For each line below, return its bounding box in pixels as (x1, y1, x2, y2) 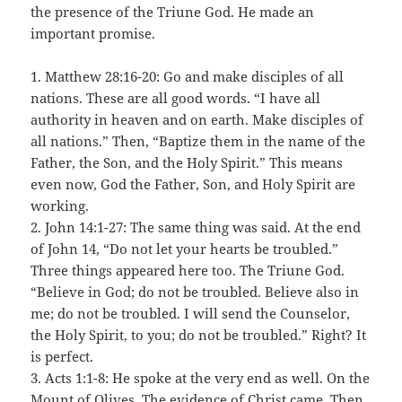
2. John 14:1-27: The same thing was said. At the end (31, 217, 362, 236)
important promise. (31, 23, 156, 42)
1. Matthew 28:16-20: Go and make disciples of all (31, 66, 345, 85)
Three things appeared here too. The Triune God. (31, 260, 345, 279)
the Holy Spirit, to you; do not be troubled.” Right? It (31, 325, 367, 344)
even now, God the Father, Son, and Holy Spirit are (31, 174, 356, 193)
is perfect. (31, 346, 94, 365)
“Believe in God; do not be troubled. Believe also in (31, 282, 360, 301)
